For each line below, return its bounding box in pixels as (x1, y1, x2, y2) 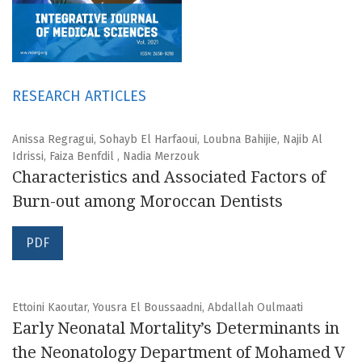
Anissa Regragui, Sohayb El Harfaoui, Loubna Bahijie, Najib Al (12, 133, 322, 147)
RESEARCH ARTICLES (12, 87, 146, 106)
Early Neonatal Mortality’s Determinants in (12, 318, 339, 339)
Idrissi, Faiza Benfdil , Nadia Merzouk (12, 149, 200, 164)
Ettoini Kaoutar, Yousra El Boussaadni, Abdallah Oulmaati (12, 301, 303, 315)
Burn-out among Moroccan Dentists (12, 192, 283, 212)
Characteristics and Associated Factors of (12, 167, 326, 187)
